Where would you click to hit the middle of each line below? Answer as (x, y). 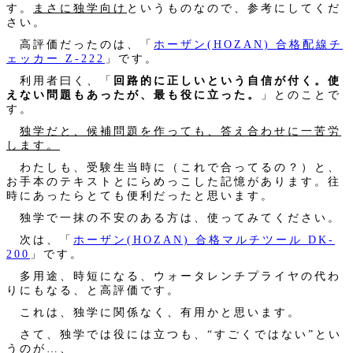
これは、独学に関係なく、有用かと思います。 (154, 312)
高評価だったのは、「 (80, 44)
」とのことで (301, 94)
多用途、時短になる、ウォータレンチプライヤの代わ (174, 275)
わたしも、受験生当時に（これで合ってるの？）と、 (174, 167)
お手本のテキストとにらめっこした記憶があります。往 (174, 181)
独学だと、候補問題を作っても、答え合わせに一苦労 (180, 130)
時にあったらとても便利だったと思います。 (140, 195)
